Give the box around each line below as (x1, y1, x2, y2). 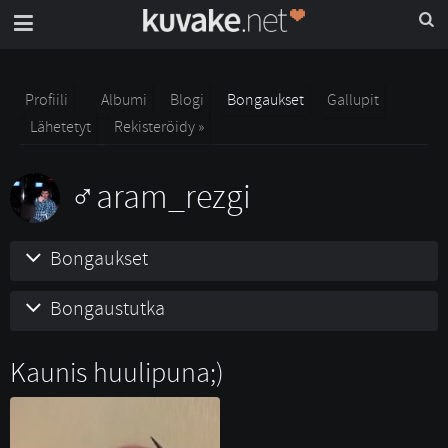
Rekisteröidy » (114, 117, 204, 137)
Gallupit (327, 90, 379, 110)
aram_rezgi (96, 176, 251, 218)
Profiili (25, 90, 68, 110)
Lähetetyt (30, 117, 91, 137)
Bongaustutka (50, 296, 165, 321)
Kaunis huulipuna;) (10, 356, 224, 391)
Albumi (101, 90, 147, 110)
